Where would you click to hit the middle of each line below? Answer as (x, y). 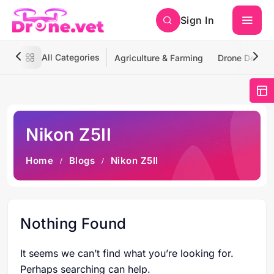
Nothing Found (73, 224)
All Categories (71, 57)
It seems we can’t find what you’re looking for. (127, 253)
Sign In (197, 20)
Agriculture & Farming (159, 58)
